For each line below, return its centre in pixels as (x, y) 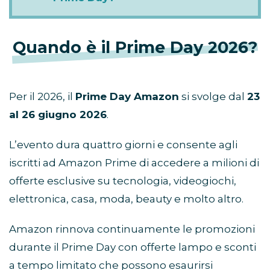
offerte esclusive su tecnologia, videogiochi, (123, 181)
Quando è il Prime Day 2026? (135, 48)
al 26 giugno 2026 (58, 115)
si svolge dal (213, 97)
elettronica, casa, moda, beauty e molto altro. (126, 199)
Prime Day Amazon (127, 97)
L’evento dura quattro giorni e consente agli (123, 145)
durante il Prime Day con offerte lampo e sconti (133, 247)
